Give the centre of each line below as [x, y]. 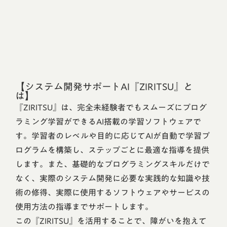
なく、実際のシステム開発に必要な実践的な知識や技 [112, 178]
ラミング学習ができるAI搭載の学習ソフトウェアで [108, 122]
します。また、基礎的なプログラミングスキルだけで [112, 164]
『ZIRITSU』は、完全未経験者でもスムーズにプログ [111, 107]
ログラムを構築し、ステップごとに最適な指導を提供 [112, 150]
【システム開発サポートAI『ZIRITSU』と [104, 87]
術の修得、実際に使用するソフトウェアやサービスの [112, 193]
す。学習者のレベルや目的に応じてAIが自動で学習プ [112, 136]
